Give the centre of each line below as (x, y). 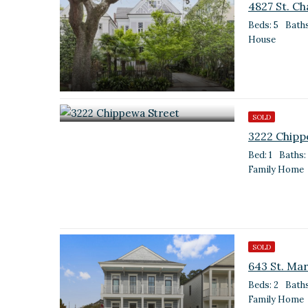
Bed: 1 (260, 155)
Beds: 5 (263, 25)
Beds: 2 (263, 285)
